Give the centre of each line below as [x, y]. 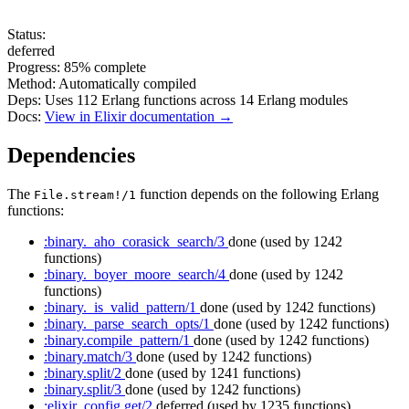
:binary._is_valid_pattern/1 [122, 308]
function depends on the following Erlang [257, 194]
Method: [31, 84]
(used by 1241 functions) [229, 373]
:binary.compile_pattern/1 [119, 341]
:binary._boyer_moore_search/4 [136, 275]
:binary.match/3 [90, 357]
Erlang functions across [168, 100]
